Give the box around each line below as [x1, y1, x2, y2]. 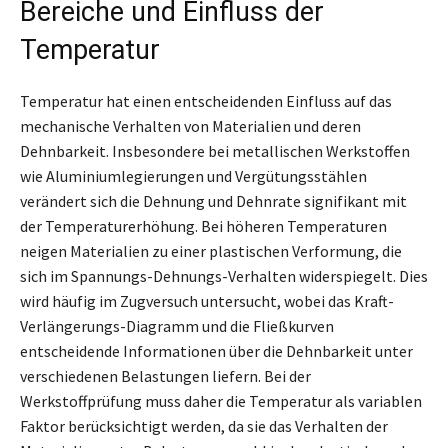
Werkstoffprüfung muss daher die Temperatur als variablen [20, 390, 422, 411]
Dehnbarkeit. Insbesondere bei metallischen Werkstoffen [20, 140, 410, 161]
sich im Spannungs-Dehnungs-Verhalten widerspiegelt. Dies [20, 265, 428, 286]
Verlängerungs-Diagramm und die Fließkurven [20, 315, 334, 336]
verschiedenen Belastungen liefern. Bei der [20, 365, 311, 386]
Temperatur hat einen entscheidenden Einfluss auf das [20, 90, 392, 111]
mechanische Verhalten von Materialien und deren [20, 115, 361, 136]
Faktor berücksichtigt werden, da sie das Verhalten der [20, 415, 388, 436]
